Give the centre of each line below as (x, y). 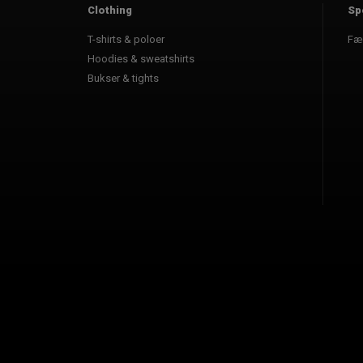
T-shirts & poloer (126, 39)
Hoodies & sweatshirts (141, 58)
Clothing (110, 10)
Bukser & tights (124, 78)
